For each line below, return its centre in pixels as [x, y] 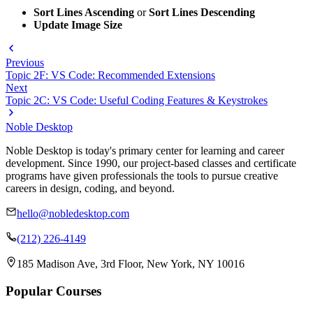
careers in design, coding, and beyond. [90, 189]
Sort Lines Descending [202, 13]
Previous [25, 63]
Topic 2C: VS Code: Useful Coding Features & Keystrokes [137, 101]
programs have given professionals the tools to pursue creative [142, 176]
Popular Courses [53, 291]
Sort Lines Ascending [84, 13]
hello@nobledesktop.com [73, 214]
